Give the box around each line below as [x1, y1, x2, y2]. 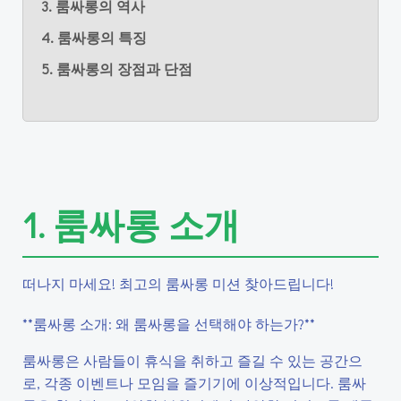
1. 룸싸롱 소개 [22, 200, 240, 248]
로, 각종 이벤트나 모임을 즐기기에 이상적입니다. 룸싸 [22, 373, 366, 392]
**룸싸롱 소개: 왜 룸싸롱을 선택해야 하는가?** [22, 314, 315, 333]
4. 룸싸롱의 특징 [41, 28, 147, 47]
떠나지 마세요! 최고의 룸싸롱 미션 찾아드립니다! [22, 274, 334, 293]
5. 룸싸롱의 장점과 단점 [41, 59, 192, 78]
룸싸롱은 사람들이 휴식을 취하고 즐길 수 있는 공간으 [22, 351, 363, 370]
